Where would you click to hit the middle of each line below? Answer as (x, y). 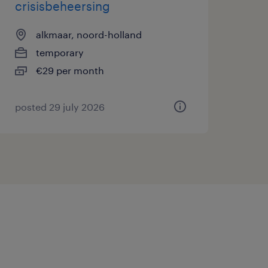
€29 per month (70, 70)
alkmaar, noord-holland (89, 34)
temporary (60, 52)
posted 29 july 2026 (60, 107)
